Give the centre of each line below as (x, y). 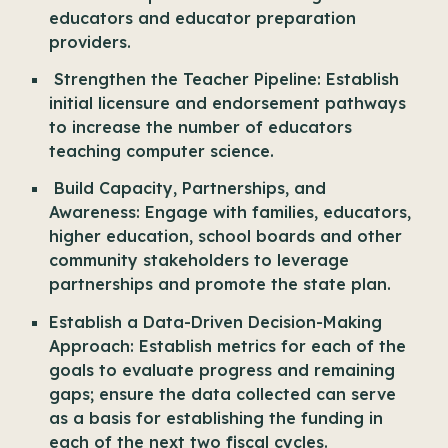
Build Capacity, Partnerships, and (188, 188)
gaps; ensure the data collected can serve (223, 393)
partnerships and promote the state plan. (220, 284)
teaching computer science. (162, 150)
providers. (90, 41)
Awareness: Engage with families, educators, (230, 212)
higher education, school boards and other (226, 236)
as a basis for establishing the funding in (216, 417)
